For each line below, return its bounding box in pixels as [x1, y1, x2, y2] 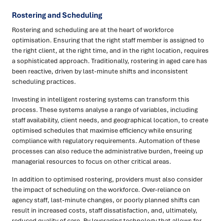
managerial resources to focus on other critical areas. [12, 157, 171, 166]
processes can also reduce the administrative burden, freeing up [12, 147, 203, 156]
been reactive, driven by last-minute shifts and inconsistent [12, 67, 188, 76]
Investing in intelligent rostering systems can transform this [12, 95, 189, 104]
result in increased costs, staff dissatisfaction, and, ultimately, [12, 206, 197, 215]
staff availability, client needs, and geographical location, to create [12, 115, 208, 125]
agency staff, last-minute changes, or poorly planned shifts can [12, 195, 200, 205]
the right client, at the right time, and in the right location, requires [12, 46, 209, 55]
